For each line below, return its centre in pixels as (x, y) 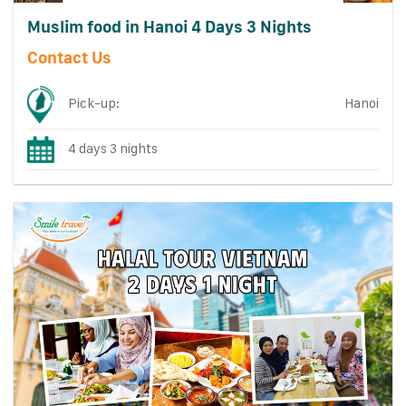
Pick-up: (94, 104)
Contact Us (69, 58)
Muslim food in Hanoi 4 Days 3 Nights (169, 26)
